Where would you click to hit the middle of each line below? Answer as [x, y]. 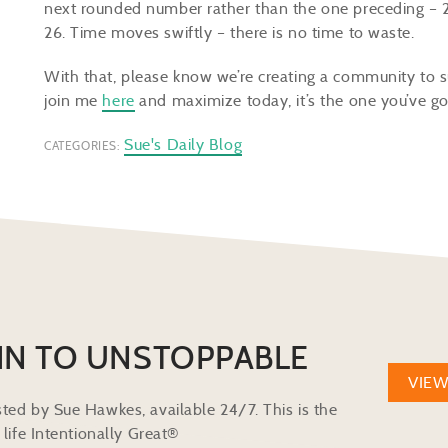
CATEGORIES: [82, 145]
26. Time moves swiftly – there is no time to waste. [232, 32]
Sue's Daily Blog [183, 144]
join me [73, 100]
